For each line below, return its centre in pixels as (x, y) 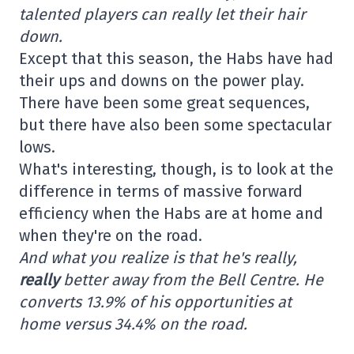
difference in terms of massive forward (161, 191)
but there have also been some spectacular (175, 125)
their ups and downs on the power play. (162, 81)
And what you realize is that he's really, (158, 258)
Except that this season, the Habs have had (176, 58)
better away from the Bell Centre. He (191, 280)
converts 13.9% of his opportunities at (155, 302)
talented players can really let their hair (162, 14)
